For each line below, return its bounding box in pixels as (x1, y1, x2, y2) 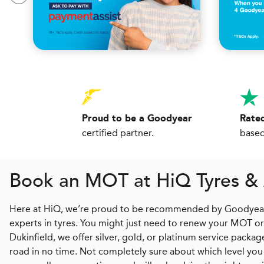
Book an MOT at (9, 169, 156, 192)
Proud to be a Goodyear (82, 114, 193, 124)
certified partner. (82, 127, 154, 138)
